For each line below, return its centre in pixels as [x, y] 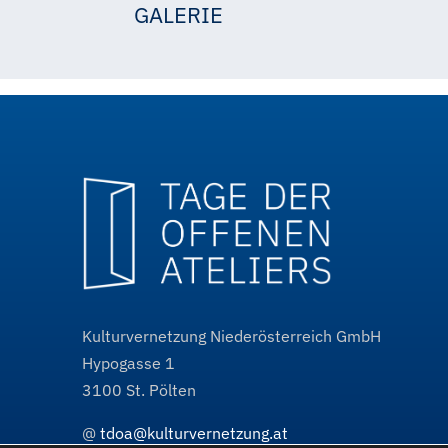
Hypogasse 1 [128, 363]
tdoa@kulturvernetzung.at [194, 433]
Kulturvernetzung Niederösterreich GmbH [231, 336]
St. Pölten [161, 390]
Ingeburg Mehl [333, 32]
